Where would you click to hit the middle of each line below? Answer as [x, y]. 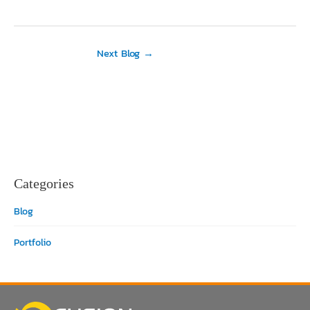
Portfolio [33, 243]
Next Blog [120, 53]
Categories [44, 183]
